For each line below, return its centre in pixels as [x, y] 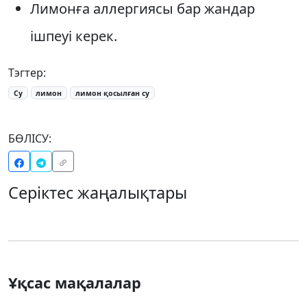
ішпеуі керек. [74, 36]
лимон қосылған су [113, 93]
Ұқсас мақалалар [75, 283]
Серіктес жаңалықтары [98, 193]
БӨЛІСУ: [30, 139]
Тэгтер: [27, 72]
